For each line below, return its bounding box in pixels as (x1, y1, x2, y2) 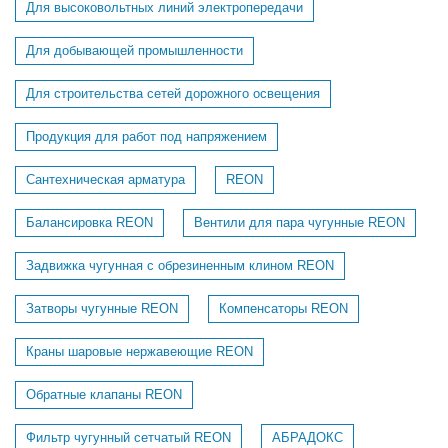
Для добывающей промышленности (26, 43, 243, 58)
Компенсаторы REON (219, 301, 348, 316)
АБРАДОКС (272, 430, 343, 445)
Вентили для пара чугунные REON (194, 215, 405, 230)
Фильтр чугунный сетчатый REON (26, 430, 231, 445)
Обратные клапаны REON (26, 387, 182, 402)
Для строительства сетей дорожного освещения (26, 86, 320, 101)
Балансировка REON (26, 215, 153, 230)
